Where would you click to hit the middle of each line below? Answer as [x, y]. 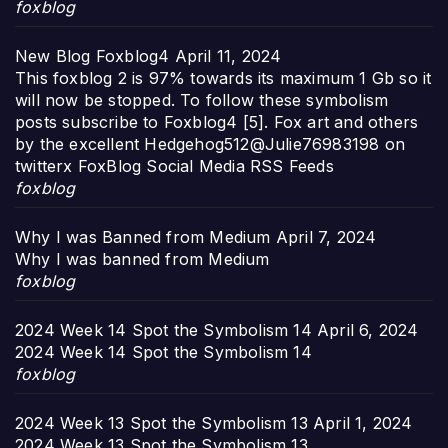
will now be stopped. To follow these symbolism [202, 99]
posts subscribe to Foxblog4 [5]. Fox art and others [217, 121]
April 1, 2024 [363, 422]
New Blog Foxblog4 [92, 55]
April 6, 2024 [368, 329]
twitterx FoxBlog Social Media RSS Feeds [174, 165]
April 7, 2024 [326, 236]
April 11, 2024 [228, 55]
